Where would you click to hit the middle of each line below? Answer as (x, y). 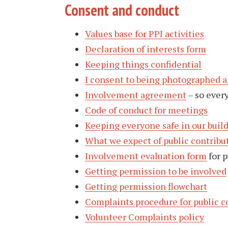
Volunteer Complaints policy (145, 217)
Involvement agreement (136, 94)
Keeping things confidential (143, 64)
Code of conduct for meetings (146, 110)
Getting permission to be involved (156, 171)
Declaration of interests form (146, 49)
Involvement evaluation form (146, 155)
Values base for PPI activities (145, 33)
